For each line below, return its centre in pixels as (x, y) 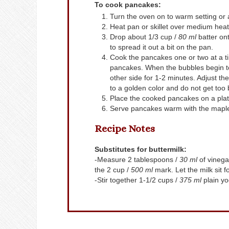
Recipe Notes (125, 128)
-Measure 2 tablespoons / (137, 159)
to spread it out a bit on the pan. (162, 47)
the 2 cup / (113, 169)
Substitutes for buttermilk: (143, 149)
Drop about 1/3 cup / (144, 37)
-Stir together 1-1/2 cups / (137, 180)
